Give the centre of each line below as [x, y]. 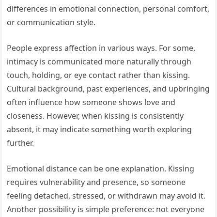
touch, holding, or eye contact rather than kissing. [99, 75]
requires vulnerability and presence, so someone [96, 182]
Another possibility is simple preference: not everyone [106, 209]
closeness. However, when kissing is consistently [95, 116]
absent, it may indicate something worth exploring [100, 130]
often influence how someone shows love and [91, 102]
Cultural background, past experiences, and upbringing [108, 89]
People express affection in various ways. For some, [101, 48]
